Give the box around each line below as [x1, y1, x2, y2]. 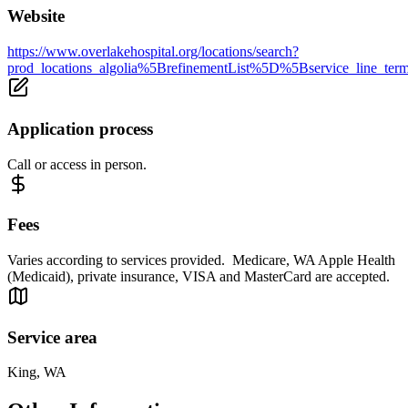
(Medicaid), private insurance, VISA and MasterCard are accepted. [7, 269, 390, 285]
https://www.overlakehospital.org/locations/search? [7, 44, 299, 60]
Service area [7, 327, 97, 347]
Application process [7, 118, 153, 138]
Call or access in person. [7, 156, 147, 172]
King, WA [7, 364, 66, 381]
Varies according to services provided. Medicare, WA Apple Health [7, 252, 395, 269]
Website [7, 6, 65, 26]
